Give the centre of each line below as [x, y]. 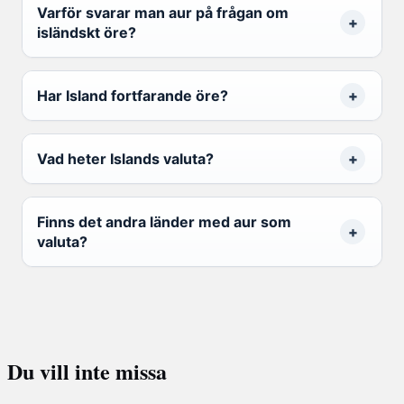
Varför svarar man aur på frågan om [163, 13]
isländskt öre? [87, 33]
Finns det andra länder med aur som [164, 222]
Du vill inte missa [87, 372]
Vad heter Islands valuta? [125, 159]
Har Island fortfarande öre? [133, 96]
